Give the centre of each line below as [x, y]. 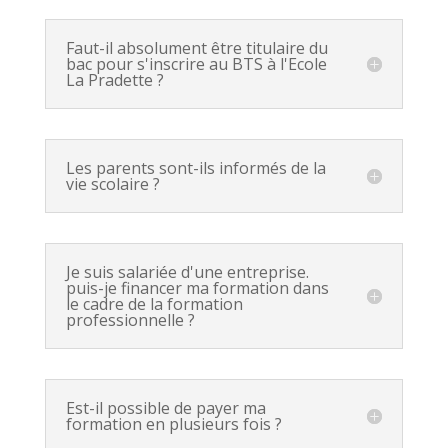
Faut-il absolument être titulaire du [196, 48]
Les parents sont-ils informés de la [195, 168]
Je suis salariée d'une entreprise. [187, 272]
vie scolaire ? [112, 184]
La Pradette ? [114, 80]
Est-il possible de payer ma [165, 408]
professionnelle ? [130, 320]
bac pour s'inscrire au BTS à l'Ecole [196, 64]
